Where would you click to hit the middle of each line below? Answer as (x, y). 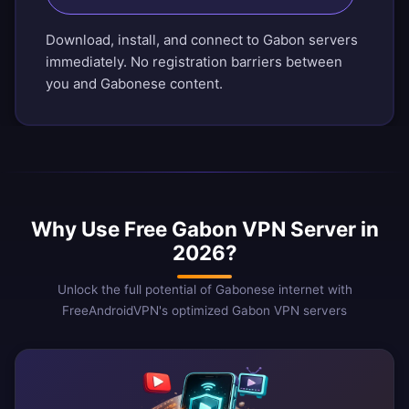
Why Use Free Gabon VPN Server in (204, 229)
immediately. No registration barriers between (194, 62)
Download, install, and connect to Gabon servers (202, 40)
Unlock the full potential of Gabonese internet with (204, 290)
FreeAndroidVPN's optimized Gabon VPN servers (204, 311)
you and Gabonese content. (134, 84)
